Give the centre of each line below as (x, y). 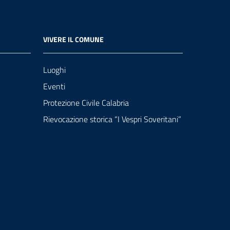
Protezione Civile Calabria (86, 103)
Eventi (54, 87)
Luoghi (54, 70)
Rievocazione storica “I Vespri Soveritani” (112, 119)
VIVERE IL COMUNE (73, 40)
